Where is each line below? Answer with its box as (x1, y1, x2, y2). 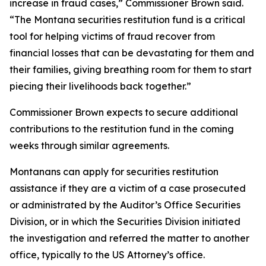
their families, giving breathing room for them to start (9, 64, 252, 75)
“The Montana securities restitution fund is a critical (9, 14, 245, 26)
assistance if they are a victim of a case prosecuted (9, 182, 246, 194)
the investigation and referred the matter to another (9, 232, 249, 244)
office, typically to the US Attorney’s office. (9, 249, 205, 261)
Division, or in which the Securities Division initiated (9, 216, 240, 227)
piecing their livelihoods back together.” (9, 80, 191, 92)
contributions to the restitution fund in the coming (9, 123, 234, 135)
